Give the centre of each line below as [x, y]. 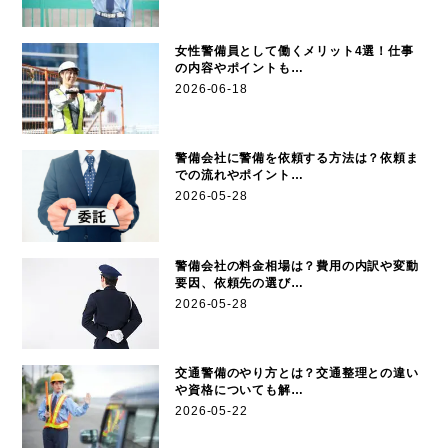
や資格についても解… [239, 390]
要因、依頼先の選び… [239, 282]
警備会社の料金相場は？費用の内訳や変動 [297, 265]
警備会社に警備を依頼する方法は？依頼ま [297, 158]
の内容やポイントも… [239, 67]
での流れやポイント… [239, 175]
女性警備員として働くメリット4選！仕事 [294, 50]
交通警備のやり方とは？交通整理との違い [297, 373]
